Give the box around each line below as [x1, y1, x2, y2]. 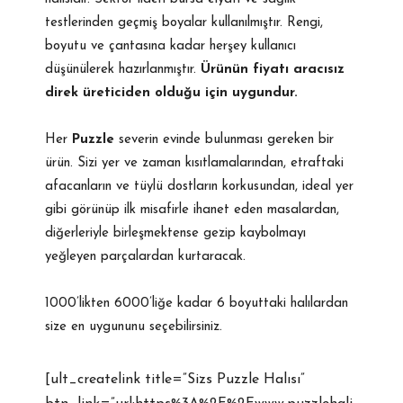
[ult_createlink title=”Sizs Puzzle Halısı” [45, 372, 306, 388]
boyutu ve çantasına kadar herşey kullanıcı [45, 40, 297, 54]
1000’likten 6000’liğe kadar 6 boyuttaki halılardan [45, 297, 349, 311]
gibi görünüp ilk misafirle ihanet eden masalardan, [45, 203, 340, 218]
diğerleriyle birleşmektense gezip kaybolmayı [45, 227, 307, 241]
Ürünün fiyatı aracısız [201, 63, 345, 77]
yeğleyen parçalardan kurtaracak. [45, 250, 246, 264]
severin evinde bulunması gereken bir [114, 133, 335, 148]
